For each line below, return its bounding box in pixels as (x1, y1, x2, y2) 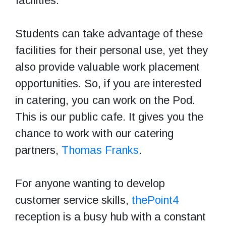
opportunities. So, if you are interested (15, 77, 201, 90)
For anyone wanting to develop (15, 177, 165, 190)
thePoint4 (132, 193, 179, 206)
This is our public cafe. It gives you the (15, 110, 203, 123)
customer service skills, (15, 193, 132, 206)
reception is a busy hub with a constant (15, 210, 206, 223)
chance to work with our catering (15, 127, 174, 140)
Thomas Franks (62, 143, 139, 156)
